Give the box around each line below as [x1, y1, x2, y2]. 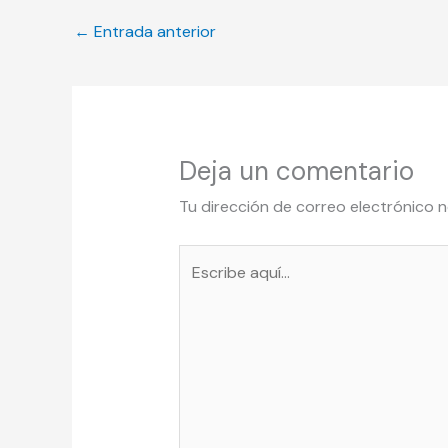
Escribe [177, 248, 232, 269]
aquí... [177, 277, 218, 298]
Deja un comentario [178, 154, 414, 188]
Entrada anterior [90, 20, 216, 42]
